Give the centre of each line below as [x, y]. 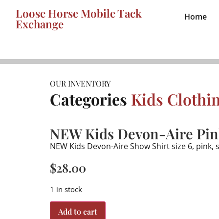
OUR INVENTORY [80, 83]
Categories [88, 99]
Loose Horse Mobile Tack [79, 13]
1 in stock [66, 189]
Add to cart [78, 211]
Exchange [40, 24]
